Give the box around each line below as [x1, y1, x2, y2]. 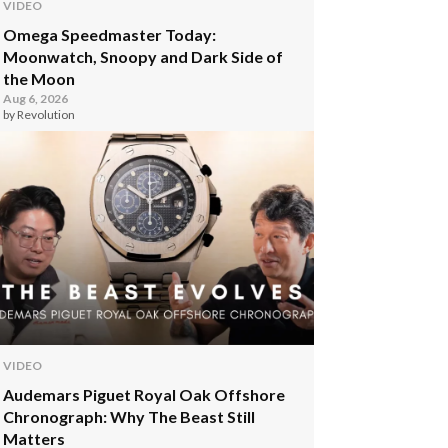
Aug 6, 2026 [3, 91, 69, 106]
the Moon [3, 69, 76, 88]
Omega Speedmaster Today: [3, 25, 217, 44]
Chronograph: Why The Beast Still [3, 407, 256, 426]
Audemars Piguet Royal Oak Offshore [3, 385, 286, 404]
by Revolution [3, 107, 76, 122]
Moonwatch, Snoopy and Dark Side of [3, 47, 284, 66]
